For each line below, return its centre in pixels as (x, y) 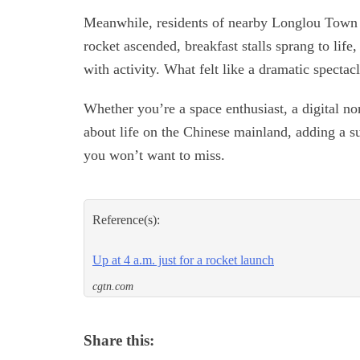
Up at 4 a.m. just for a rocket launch (183, 260)
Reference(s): (126, 220)
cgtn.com (113, 287)
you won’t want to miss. (154, 155)
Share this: (119, 341)
